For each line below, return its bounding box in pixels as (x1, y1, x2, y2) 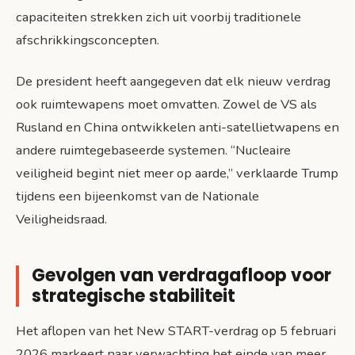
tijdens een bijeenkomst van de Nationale (16, 187, 259, 206)
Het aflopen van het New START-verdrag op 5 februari (16, 321, 336, 340)
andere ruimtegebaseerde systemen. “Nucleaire (16, 141, 291, 160)
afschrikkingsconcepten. (16, 31, 159, 50)
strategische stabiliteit (32, 284, 235, 309)
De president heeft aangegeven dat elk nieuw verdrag (16, 72, 330, 91)
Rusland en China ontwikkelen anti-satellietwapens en (16, 118, 339, 137)
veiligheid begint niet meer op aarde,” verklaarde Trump (16, 164, 338, 183)
